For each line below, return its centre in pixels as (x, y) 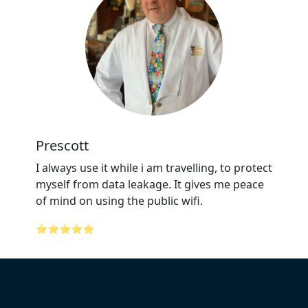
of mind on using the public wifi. (121, 201)
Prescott (62, 145)
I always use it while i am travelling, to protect (154, 168)
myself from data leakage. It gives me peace (150, 184)
